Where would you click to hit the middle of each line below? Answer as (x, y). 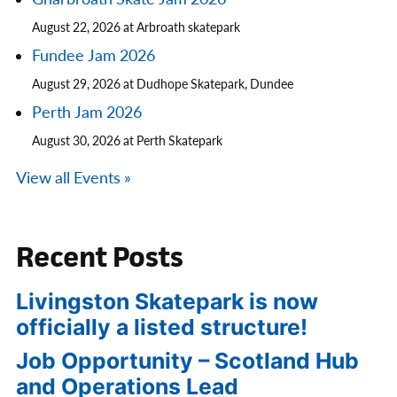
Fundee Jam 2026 (93, 57)
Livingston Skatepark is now (167, 302)
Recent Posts (100, 257)
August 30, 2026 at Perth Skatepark (127, 142)
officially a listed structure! (162, 327)
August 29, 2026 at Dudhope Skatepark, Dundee (163, 85)
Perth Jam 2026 (87, 113)
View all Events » (74, 179)
